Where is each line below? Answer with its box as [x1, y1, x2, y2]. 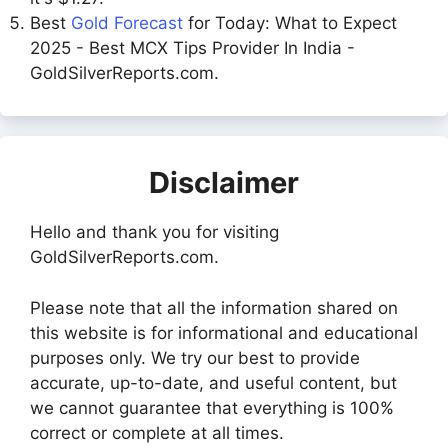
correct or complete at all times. [30, 422, 284, 443]
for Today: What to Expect [183, 13, 397, 33]
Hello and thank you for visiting [30, 222, 279, 242]
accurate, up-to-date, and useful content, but [30, 372, 397, 393]
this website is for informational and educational [30, 322, 418, 343]
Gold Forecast [71, 13, 183, 33]
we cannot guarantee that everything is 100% [30, 397, 394, 418]
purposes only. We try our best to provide [30, 347, 360, 368]
